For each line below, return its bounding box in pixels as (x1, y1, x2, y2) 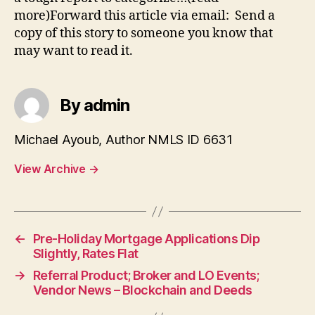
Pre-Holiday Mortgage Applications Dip (32, 231, 260, 247)
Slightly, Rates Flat (32, 246, 139, 262)
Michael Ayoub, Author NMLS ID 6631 (14, 132, 233, 148)
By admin (60, 95, 130, 116)
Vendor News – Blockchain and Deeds (32, 283, 252, 298)
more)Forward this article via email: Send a (14, 8, 275, 25)
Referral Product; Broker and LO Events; (32, 268, 259, 283)
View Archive (14, 162, 89, 176)
